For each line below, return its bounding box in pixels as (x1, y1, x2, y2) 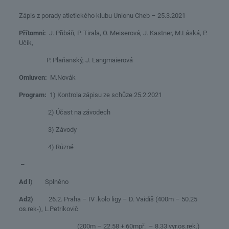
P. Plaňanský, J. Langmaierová (18, 56, 133, 64)
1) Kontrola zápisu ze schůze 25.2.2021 (46, 90, 162, 99)
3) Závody (18, 125, 77, 133)
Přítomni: (18, 29, 46, 37)
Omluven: (18, 73, 47, 81)
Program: (18, 90, 47, 99)
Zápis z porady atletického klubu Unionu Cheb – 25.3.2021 (18, 11, 186, 19)
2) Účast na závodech (18, 108, 110, 116)
